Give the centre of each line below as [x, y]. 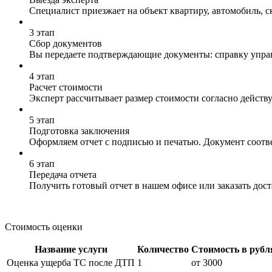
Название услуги [71, 249]
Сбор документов [66, 43]
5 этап [42, 120]
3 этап [42, 32]
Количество [163, 249]
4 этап [42, 76]
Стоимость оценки [44, 226]
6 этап [42, 163]
